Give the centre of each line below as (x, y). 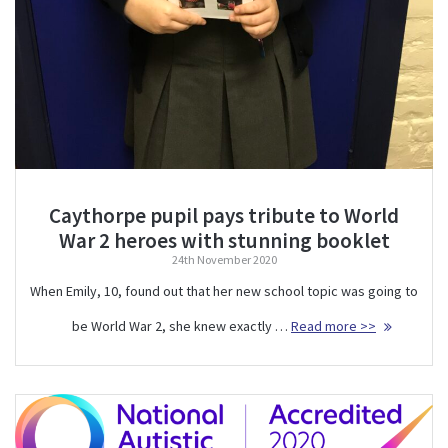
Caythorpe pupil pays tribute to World (224, 215)
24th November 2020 (224, 259)
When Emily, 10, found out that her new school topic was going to (224, 290)
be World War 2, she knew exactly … (181, 325)
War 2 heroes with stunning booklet (224, 240)
